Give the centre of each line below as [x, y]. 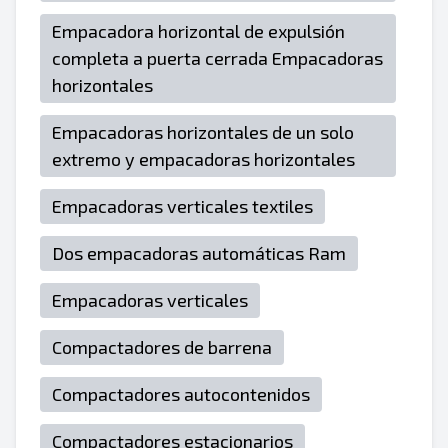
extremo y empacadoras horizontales [203, 159]
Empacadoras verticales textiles [182, 206]
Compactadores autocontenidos [181, 394]
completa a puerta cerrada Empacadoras [217, 58]
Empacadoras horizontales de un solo [203, 132]
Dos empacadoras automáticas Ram [199, 253]
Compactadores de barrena [162, 347]
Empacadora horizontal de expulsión [198, 31]
